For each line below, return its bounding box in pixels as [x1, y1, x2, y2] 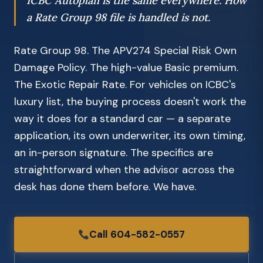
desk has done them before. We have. [14, 180, 196, 194]
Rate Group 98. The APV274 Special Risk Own [14, 43, 237, 58]
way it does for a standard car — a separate [14, 112, 231, 126]
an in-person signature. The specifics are [14, 146, 213, 160]
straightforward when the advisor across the [14, 163, 234, 177]
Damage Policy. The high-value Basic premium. [14, 60, 238, 75]
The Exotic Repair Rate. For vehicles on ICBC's [14, 77, 236, 92]
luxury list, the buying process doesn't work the [14, 95, 246, 109]
